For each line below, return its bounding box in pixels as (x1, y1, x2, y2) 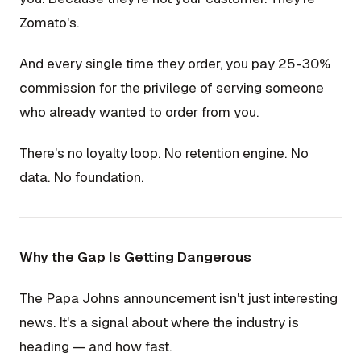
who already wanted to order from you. (19, 102, 259, 121)
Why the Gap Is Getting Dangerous (19, 248, 251, 266)
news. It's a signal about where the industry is (19, 313, 299, 332)
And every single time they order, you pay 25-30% (19, 54, 330, 73)
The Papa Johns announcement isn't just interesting (19, 289, 338, 308)
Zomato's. (19, 13, 79, 31)
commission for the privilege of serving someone (19, 78, 324, 97)
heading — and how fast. (19, 338, 172, 356)
